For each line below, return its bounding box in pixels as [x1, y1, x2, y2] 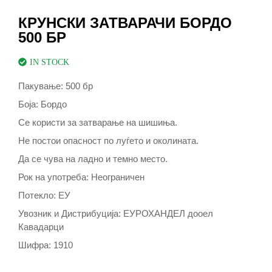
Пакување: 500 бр [18, 80, 93, 91]
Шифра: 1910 [18, 239, 73, 250]
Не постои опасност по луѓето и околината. [18, 135, 199, 146]
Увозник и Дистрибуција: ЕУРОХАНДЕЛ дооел [18, 208, 213, 219]
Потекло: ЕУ [18, 189, 70, 200]
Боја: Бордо [18, 98, 67, 109]
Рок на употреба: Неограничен [18, 171, 144, 182]
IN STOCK [30, 57, 69, 67]
